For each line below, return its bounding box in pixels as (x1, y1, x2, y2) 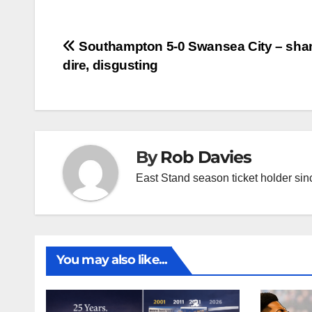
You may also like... (56, 252, 167, 268)
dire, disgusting (63, 58, 158, 73)
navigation (62, 66, 176, 94)
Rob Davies (160, 146, 251, 167)
